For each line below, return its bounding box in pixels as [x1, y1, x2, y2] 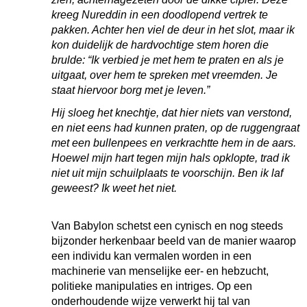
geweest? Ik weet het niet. [51, 182, 177, 194]
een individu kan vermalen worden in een [51, 250, 251, 262]
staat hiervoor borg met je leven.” [51, 84, 210, 96]
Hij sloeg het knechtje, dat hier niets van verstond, [51, 107, 292, 119]
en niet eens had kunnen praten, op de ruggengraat [51, 122, 299, 134]
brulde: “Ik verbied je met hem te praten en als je [51, 54, 284, 66]
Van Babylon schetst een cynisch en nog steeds [51, 220, 283, 232]
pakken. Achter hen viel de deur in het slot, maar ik [51, 24, 295, 36]
